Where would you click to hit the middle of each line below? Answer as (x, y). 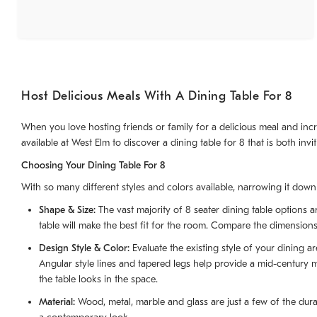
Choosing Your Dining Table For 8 (93, 166)
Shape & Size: (67, 210)
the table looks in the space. (98, 279)
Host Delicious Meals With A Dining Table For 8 (156, 96)
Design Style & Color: (84, 248)
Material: (58, 302)
